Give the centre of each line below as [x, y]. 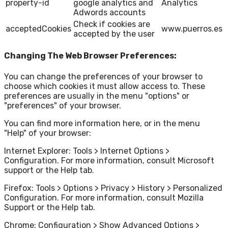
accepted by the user [114, 34]
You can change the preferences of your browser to [103, 76]
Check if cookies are [112, 24]
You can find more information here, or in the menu [102, 123]
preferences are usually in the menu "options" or [97, 96]
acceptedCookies [38, 29]
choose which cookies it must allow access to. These [105, 86]
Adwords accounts [109, 13]
